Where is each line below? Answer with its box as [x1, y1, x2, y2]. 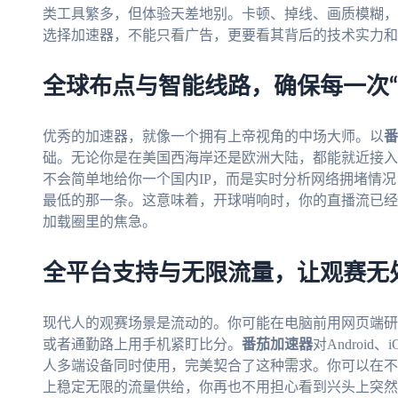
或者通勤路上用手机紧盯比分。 [43, 337, 242, 353]
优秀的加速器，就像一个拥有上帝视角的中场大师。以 [43, 129, 384, 145]
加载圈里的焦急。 [43, 214, 156, 230]
